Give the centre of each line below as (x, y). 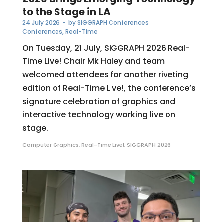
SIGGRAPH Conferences (113, 22)
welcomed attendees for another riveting (105, 74)
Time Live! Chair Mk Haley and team (93, 61)
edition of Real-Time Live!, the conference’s (109, 88)
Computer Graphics (50, 144)
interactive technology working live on (99, 114)
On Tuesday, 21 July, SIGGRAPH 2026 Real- (106, 48)
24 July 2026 (41, 22)
